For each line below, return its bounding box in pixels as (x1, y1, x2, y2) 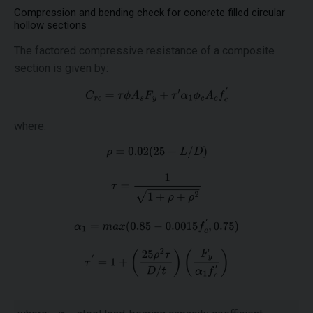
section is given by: (14, 61, 108, 75)
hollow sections (14, 19, 87, 31)
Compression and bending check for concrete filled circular (14, 6, 285, 19)
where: (14, 119, 46, 133)
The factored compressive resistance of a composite (14, 44, 275, 57)
